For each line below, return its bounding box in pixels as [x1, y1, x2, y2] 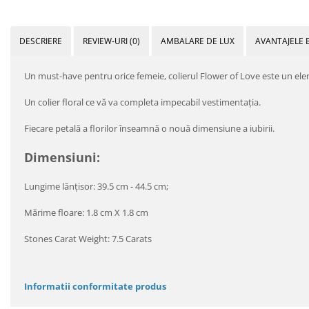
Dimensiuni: [24, 148, 100, 166]
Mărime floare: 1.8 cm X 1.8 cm [24, 206, 148, 219]
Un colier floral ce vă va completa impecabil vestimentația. [24, 95, 261, 108]
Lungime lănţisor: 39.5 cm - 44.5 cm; [24, 179, 168, 192]
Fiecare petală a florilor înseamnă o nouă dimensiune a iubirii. [24, 121, 275, 134]
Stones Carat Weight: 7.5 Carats [24, 232, 152, 245]
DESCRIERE [19, 34, 62, 47]
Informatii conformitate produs [24, 279, 166, 292]
